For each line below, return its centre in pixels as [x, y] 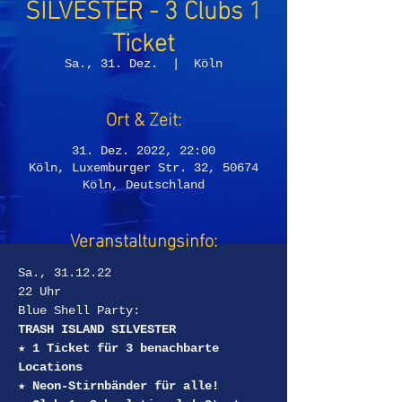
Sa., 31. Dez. [111, 64]
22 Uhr [39, 292]
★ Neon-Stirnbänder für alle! [118, 386]
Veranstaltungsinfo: [144, 238]
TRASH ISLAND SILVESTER [97, 329]
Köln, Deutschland [144, 185]
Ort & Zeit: [144, 117]
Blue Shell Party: [79, 310]
